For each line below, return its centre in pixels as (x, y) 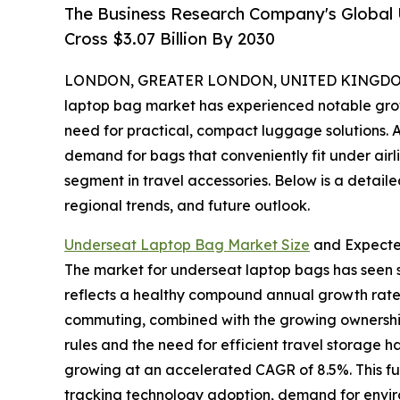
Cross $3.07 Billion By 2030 (170, 39)
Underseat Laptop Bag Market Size (187, 245)
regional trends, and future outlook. (187, 206)
